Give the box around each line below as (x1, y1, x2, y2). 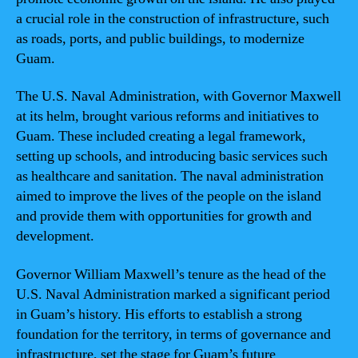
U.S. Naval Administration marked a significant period (16, 284, 330, 304)
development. (16, 227, 94, 245)
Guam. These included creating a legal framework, (16, 127, 306, 145)
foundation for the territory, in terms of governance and (16, 324, 331, 344)
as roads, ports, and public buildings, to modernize (16, 29, 304, 48)
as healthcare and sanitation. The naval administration (16, 167, 324, 185)
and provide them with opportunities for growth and (16, 207, 312, 225)
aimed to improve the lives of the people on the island (16, 187, 321, 205)
